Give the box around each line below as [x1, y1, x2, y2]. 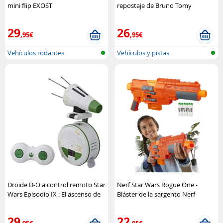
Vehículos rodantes [7, 48, 64, 57]
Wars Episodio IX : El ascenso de [7, 189, 101, 199]
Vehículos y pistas [117, 48, 170, 57]
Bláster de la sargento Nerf [117, 189, 196, 199]
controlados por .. [7, 60, 60, 70]
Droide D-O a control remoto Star [7, 180, 106, 189]
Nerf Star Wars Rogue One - [117, 180, 198, 189]
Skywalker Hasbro [7, 199, 61, 208]
